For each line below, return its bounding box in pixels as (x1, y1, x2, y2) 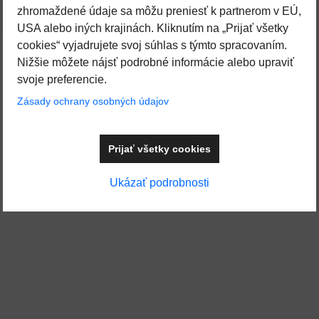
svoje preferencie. (17, 73, 107, 85)
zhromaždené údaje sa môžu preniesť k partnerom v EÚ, (17, 5, 301, 17)
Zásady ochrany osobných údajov (17, 95, 169, 107)
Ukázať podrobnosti (110, 177, 209, 189)
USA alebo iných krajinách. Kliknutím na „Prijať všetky (17, 22, 288, 34)
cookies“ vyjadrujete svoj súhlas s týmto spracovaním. (17, 39, 287, 51)
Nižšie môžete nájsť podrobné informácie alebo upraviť (17, 56, 294, 68)
